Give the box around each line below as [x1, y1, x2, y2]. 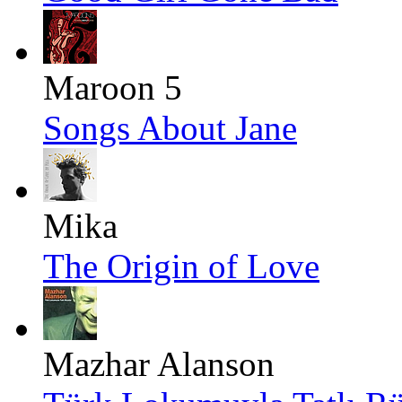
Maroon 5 [43, 68, 182, 108]
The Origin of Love [43, 247, 319, 286]
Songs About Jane [43, 109, 297, 148]
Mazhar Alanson [43, 345, 275, 384]
